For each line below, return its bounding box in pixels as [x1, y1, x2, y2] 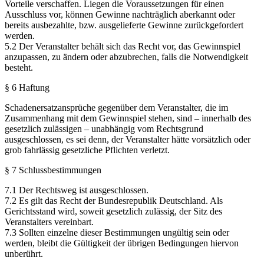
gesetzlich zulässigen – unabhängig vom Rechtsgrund [5, 123, 203, 134]
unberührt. [5, 248, 43, 259]
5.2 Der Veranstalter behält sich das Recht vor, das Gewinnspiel [5, 41, 240, 51]
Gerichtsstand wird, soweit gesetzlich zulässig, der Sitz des [5, 206, 222, 216]
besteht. [5, 62, 33, 72]
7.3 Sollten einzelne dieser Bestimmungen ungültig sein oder [5, 227, 229, 237]
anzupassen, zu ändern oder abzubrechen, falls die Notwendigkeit [5, 51, 248, 62]
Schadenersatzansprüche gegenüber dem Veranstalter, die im [5, 102, 228, 113]
